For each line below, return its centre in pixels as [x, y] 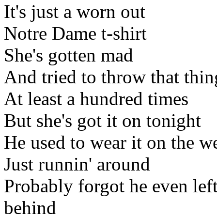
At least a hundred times [96, 98]
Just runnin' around [77, 164]
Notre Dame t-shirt [75, 33]
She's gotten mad [69, 55]
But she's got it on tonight [102, 120]
